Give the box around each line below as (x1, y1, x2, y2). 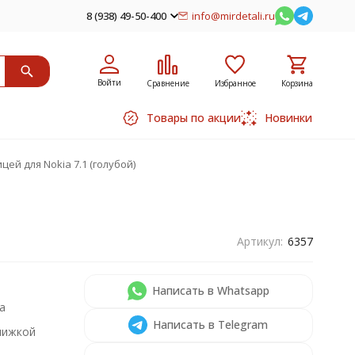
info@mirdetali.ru (191, 8, 275, 23)
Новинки (264, 110, 312, 125)
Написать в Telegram (153, 317, 269, 332)
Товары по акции (146, 110, 241, 125)
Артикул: (236, 234, 283, 249)
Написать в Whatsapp (151, 283, 269, 298)
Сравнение (146, 77, 189, 89)
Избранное (214, 77, 256, 89)
